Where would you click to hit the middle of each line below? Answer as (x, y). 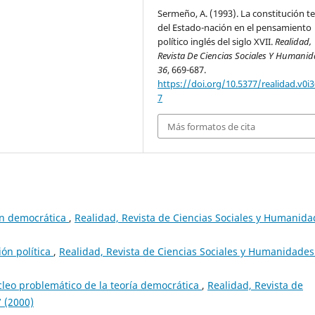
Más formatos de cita (212, 126)
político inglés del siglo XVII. (217, 42)
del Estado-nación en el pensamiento (235, 28)
